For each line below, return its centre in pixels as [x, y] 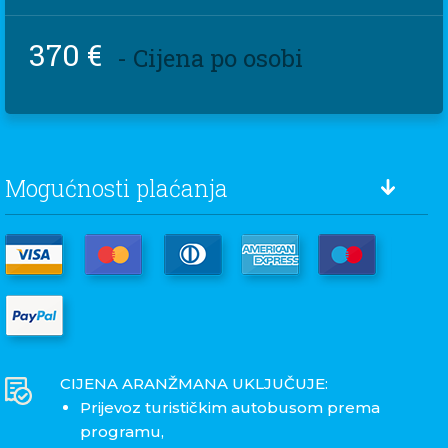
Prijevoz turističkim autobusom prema [230, 408]
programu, [122, 432]
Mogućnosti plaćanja [116, 188]
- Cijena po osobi [210, 58]
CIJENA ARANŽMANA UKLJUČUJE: [194, 384]
